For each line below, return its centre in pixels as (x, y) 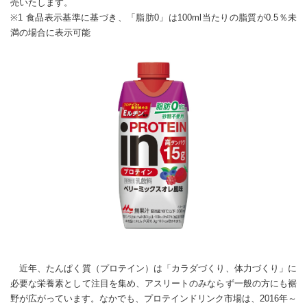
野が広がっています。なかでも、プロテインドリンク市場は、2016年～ (153, 298)
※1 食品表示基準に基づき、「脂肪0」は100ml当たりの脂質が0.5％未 (153, 18)
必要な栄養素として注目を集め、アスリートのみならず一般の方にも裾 (153, 283)
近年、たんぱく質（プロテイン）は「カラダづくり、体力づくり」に (153, 268)
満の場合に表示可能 (50, 33)
